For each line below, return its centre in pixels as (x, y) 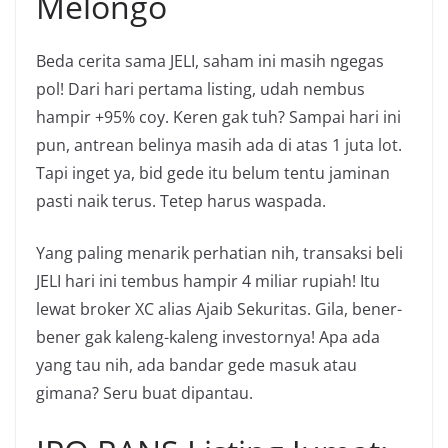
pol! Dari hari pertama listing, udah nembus (200, 88)
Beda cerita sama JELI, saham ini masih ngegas (210, 60)
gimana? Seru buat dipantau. (144, 392)
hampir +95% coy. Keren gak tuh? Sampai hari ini (218, 116)
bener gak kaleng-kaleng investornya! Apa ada (208, 336)
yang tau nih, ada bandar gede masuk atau (196, 364)
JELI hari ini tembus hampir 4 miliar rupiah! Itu (208, 280)
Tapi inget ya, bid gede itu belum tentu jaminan (213, 172)
